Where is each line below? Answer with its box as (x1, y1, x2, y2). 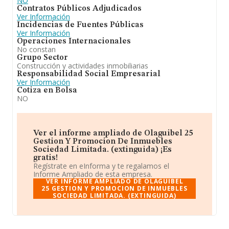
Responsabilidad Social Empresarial (17, 70, 161, 78)
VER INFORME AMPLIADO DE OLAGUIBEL (45, 177, 184, 186)
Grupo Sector (17, 54, 68, 62)
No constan (17, 44, 56, 54)
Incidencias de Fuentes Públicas (17, 21, 144, 29)
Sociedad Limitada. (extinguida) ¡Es (33, 146, 172, 154)
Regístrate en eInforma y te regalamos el (33, 161, 169, 171)
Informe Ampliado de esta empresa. (33, 169, 152, 179)
